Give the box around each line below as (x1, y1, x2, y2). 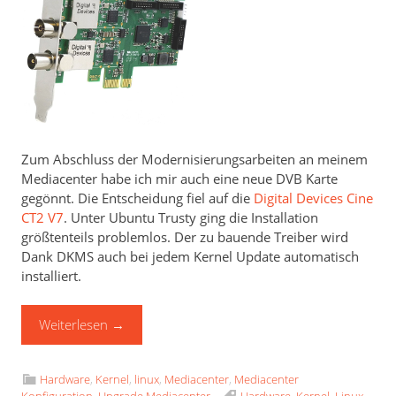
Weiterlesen (39, 316, 112, 334)
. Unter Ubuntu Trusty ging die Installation (64, 208, 319, 226)
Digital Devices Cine (254, 188, 374, 207)
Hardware (40, 371, 91, 388)
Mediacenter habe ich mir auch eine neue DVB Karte (21, 169, 339, 187)
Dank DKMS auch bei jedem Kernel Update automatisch (21, 247, 360, 265)
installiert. (21, 266, 82, 285)
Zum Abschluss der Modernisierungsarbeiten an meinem (21, 149, 369, 168)
